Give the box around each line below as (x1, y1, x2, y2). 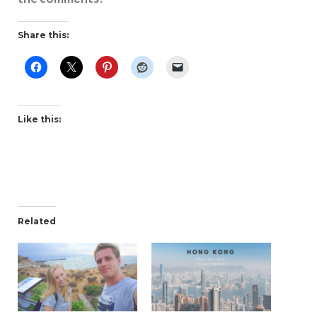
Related (18, 216, 56, 227)
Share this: (18, 30, 69, 41)
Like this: (18, 114, 61, 125)
